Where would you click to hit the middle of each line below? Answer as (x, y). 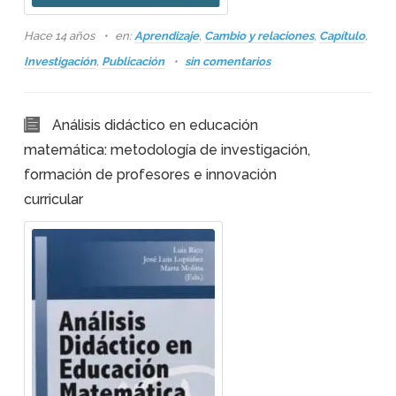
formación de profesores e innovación (150, 175)
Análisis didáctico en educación (155, 125)
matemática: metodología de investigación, (167, 150)
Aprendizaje (166, 36)
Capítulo (342, 36)
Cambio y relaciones (259, 36)
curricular (53, 199)
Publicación (133, 61)
